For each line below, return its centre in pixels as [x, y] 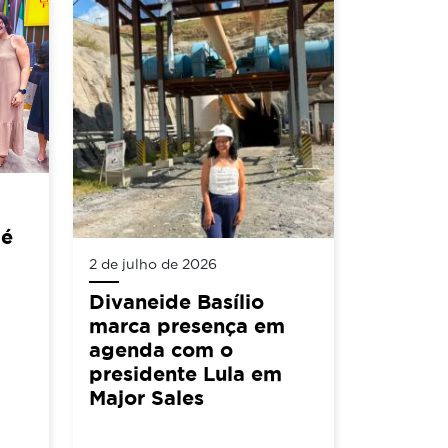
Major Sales [146, 398]
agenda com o [161, 350]
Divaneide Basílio [176, 302]
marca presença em [187, 326]
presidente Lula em [185, 374]
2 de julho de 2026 [153, 264]
